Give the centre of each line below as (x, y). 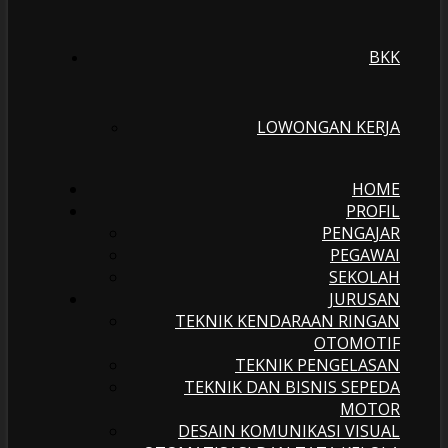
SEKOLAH (364, 277)
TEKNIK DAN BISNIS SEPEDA (292, 387)
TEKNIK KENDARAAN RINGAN (287, 321)
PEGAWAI (365, 255)
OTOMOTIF (357, 343)
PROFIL (373, 211)
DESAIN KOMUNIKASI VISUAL (289, 431)
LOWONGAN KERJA (328, 127)
